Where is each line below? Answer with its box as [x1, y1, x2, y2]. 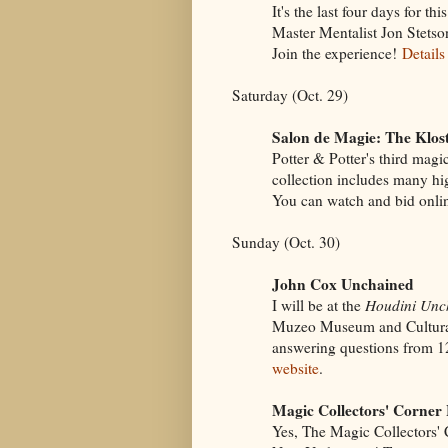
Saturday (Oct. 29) [232, 84, 348, 105]
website [272, 357, 319, 378]
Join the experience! [272, 42, 402, 63]
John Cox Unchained [272, 272, 414, 295]
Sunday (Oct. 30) [232, 231, 340, 252]
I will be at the [272, 294, 365, 315]
